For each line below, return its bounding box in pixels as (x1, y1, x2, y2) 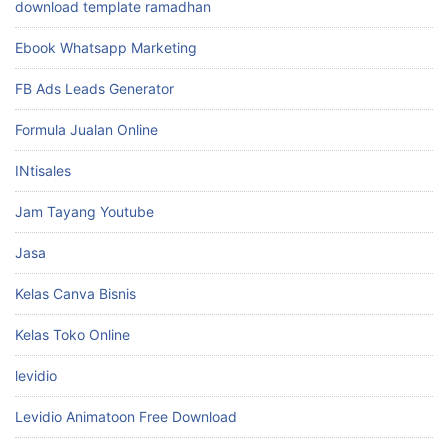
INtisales (15, 161, 71, 179)
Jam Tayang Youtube (15, 202, 154, 220)
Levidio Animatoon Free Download (15, 407, 237, 425)
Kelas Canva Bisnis (15, 284, 136, 302)
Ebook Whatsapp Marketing (15, 38, 197, 56)
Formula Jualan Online (15, 120, 158, 138)
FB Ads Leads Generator (15, 79, 174, 97)
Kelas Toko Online (15, 325, 130, 343)
